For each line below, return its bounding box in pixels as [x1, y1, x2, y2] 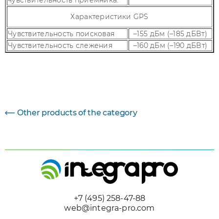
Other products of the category [17, 108, 137, 117]
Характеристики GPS [70, 12, 149, 21]
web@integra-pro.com [64, 203, 155, 213]
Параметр [9, 66, 47, 75]
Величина [113, 66, 152, 75]
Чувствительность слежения [8, 41, 112, 50]
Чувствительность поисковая [8, 29, 115, 38]
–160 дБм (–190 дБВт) [133, 41, 208, 50]
